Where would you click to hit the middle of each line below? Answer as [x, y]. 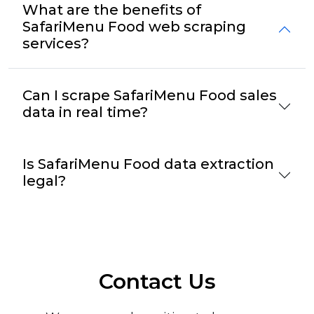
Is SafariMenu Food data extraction [148, 164]
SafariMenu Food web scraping [134, 26]
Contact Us [157, 281]
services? [56, 43]
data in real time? [85, 112]
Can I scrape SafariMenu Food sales [150, 95]
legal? [44, 180]
